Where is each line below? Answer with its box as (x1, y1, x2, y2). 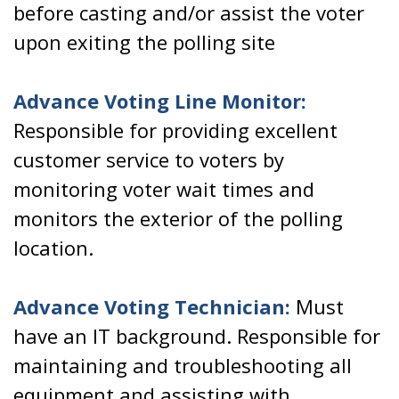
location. (13, 234, 94, 261)
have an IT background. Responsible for (13, 322, 380, 349)
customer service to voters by (13, 146, 284, 173)
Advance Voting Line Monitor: (13, 87, 306, 114)
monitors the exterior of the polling (13, 205, 343, 232)
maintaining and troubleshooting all (13, 352, 352, 379)
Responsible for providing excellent (13, 117, 338, 143)
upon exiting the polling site (13, 28, 275, 55)
